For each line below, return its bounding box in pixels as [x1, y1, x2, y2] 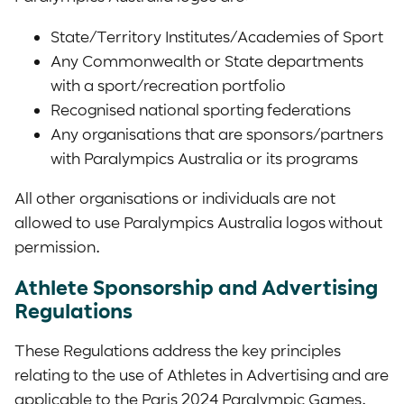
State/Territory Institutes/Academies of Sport [50, 26, 383, 45]
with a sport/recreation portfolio [50, 75, 286, 94]
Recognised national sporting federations [50, 99, 351, 118]
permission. [14, 236, 100, 255]
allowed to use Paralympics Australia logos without [14, 212, 382, 231]
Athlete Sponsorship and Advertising [14, 274, 378, 298]
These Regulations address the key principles [14, 341, 341, 360]
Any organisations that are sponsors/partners [50, 124, 383, 142]
